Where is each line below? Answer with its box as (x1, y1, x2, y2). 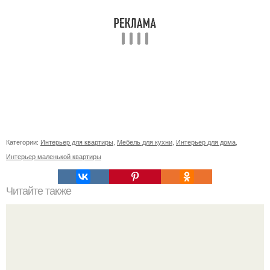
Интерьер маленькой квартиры (6, 151, 101, 161)
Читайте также (6, 185, 71, 197)
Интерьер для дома (176, 137, 236, 146)
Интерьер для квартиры (40, 137, 113, 146)
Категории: (6, 137, 40, 146)
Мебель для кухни (117, 137, 172, 146)
